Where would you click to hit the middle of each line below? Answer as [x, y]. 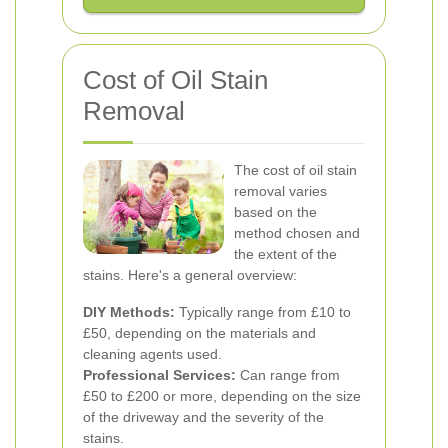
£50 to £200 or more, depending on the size [222, 396]
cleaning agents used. [152, 354]
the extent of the [285, 254]
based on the [275, 212]
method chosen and [297, 233]
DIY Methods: [129, 312]
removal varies [280, 191]
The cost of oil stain [295, 170]
